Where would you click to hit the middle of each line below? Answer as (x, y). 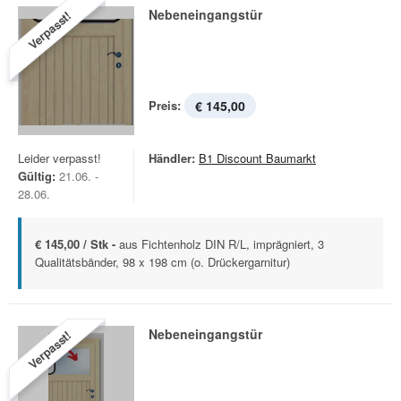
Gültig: (37, 176)
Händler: (172, 158)
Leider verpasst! (60, 158)
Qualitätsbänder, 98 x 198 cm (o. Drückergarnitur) (162, 262)
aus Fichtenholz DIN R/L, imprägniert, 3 (222, 244)
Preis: (165, 105)
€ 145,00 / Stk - (77, 244)
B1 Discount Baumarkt (257, 158)
